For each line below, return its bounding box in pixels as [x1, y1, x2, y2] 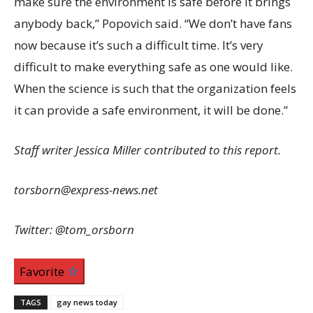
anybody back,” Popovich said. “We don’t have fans [14, 15, 292, 32]
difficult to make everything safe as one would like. [14, 59, 293, 75]
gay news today [57, 297, 117, 308]
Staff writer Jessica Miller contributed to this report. [14, 142, 281, 159]
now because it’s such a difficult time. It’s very [14, 37, 263, 54]
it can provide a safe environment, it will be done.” [14, 102, 288, 119]
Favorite [20, 263, 67, 280]
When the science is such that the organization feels [14, 80, 296, 97]
